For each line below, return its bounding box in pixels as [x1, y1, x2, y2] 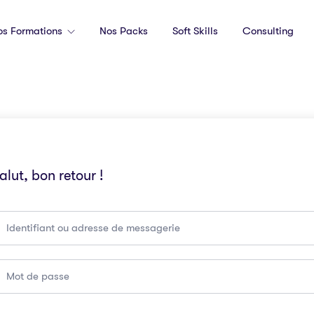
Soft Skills [172, 25, 218, 37]
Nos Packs [99, 25, 148, 37]
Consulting [242, 25, 294, 37]
